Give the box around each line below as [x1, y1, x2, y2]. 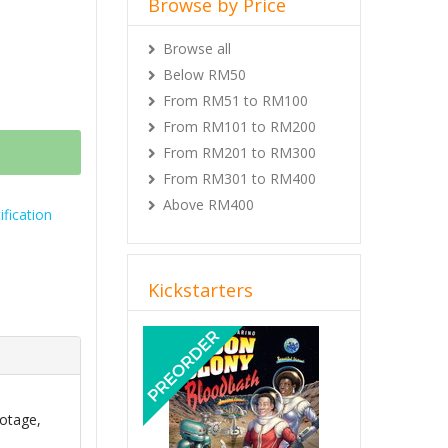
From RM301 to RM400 [163, 169, 316, 188]
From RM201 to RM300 [163, 143, 316, 162]
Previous [157, 320, 240, 347]
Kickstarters [148, 278, 253, 302]
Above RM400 [163, 195, 254, 214]
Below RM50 [163, 65, 246, 84]
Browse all [163, 39, 231, 58]
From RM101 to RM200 [163, 117, 316, 136]
